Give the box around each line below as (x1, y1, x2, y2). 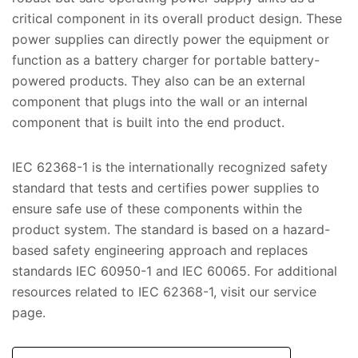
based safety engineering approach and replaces (12, 242, 308, 259)
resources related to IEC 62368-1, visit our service (12, 284, 316, 300)
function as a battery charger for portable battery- (12, 52, 320, 69)
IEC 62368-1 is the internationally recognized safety (12, 159, 328, 176)
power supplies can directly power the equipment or (12, 31, 329, 48)
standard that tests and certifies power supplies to (12, 180, 320, 197)
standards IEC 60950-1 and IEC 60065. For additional (12, 263, 337, 280)
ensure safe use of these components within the (12, 201, 302, 217)
